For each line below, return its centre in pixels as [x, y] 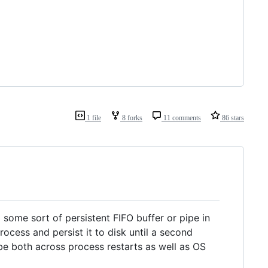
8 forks [131, 118]
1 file [93, 118]
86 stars [232, 118]
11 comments [181, 118]
